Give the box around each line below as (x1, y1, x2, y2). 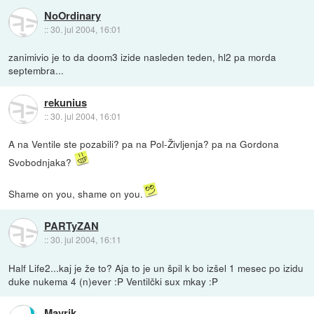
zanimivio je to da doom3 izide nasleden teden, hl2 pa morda (8, 50, 277, 64)
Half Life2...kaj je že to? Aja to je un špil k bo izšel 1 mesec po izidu (8, 260, 304, 275)
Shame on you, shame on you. (8, 186, 144, 201)
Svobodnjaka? (8, 155, 75, 170)
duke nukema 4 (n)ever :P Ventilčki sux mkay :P (8, 273, 219, 288)
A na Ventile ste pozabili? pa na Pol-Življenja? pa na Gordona (8, 137, 280, 151)
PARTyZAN (43, 217, 99, 233)
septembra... (8, 63, 64, 78)
